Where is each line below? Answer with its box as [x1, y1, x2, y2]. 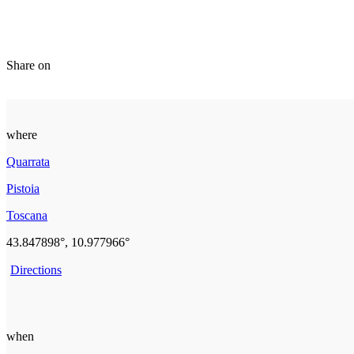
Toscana [6, 208, 47, 222]
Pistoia [6, 181, 40, 195]
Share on [6, 58, 51, 72]
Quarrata [6, 154, 50, 168]
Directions [10, 262, 62, 277]
